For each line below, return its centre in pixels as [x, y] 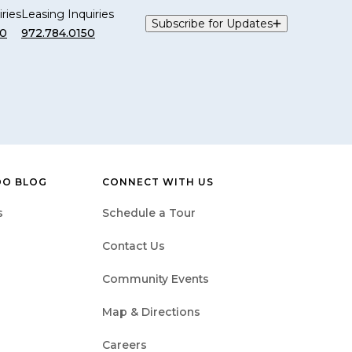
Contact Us [134, 246]
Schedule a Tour [149, 213]
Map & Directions [151, 312]
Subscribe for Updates [212, 23]
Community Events [156, 279]
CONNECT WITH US [158, 181]
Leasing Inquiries [68, 14]
